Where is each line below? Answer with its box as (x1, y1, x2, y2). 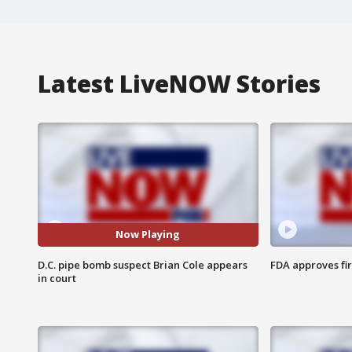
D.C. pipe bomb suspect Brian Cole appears (38, 257, 247, 272)
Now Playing (115, 227, 181, 242)
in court (38, 270, 76, 285)
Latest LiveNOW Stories (38, 67, 321, 100)
